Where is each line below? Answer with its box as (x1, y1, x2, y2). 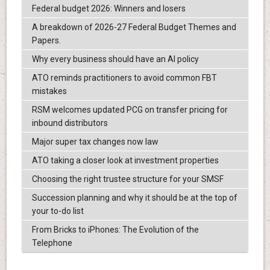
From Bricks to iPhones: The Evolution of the (31, 225, 199, 235)
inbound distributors (31, 118, 108, 128)
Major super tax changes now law (31, 137, 159, 147)
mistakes (31, 86, 67, 96)
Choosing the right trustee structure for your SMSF (31, 174, 224, 184)
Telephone (31, 238, 72, 248)
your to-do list (31, 206, 84, 216)
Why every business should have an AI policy (31, 54, 199, 64)
